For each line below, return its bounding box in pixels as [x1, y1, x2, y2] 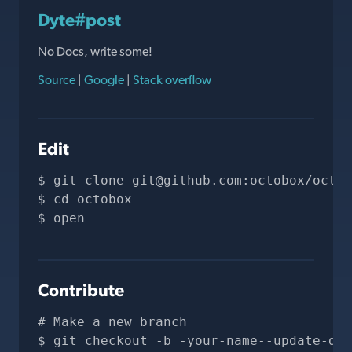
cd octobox [53, 192, 132, 207]
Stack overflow [130, 72, 211, 87]
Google [82, 72, 126, 87]
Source [38, 72, 78, 87]
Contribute [38, 280, 124, 300]
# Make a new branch [38, 314, 187, 329]
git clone [53, 173, 132, 188]
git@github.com [132, 173, 242, 188]
